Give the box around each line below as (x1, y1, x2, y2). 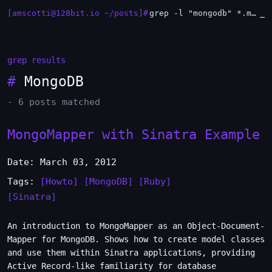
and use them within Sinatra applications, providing (7, 248, 255, 257)
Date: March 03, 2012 (7, 157, 117, 168)
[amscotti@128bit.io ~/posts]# (7, 8, 148, 18)
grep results (7, 55, 66, 65)
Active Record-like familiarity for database (7, 261, 216, 271)
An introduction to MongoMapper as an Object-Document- (7, 221, 265, 231)
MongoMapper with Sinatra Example (7, 126, 260, 142)
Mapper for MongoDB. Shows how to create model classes (7, 234, 265, 244)
